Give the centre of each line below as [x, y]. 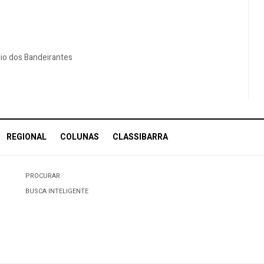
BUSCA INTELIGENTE [57, 192]
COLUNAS [80, 137]
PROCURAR [42, 176]
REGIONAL [27, 137]
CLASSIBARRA [140, 137]
